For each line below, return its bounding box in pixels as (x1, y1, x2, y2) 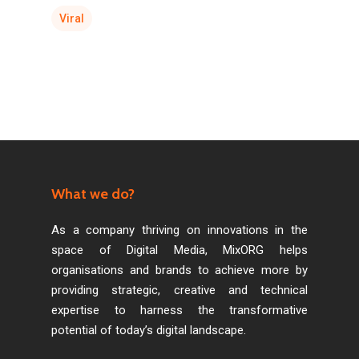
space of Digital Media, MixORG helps (51, 242, 308, 257)
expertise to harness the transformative (51, 302, 308, 317)
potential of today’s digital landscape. (51, 322, 246, 337)
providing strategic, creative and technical (51, 282, 308, 297)
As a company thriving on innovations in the (51, 222, 308, 237)
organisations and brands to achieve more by (51, 262, 308, 277)
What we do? (51, 184, 135, 203)
